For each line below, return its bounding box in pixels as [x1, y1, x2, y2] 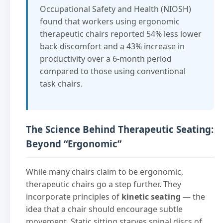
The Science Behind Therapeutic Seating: [26, 123, 214, 136]
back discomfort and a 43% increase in [40, 41, 185, 52]
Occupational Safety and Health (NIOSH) [40, 3, 191, 15]
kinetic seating [121, 191, 181, 202]
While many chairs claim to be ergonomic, [26, 166, 183, 177]
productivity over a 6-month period [40, 53, 172, 65]
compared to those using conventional [40, 66, 186, 77]
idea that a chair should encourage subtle [26, 203, 183, 215]
